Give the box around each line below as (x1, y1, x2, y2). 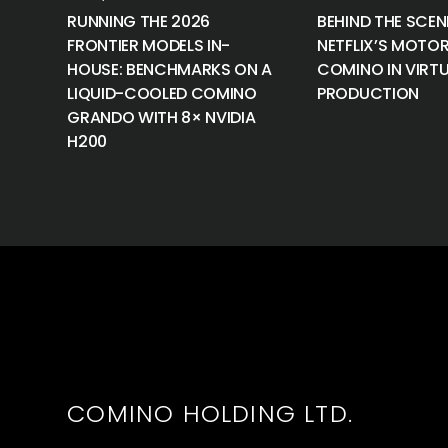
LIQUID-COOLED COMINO (67, 82, 257, 105)
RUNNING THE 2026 (67, 10, 211, 33)
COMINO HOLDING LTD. (67, 397, 353, 430)
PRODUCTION (317, 82, 419, 105)
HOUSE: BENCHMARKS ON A (67, 58, 273, 81)
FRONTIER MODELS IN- (67, 34, 231, 57)
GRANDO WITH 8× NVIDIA (67, 106, 256, 129)
